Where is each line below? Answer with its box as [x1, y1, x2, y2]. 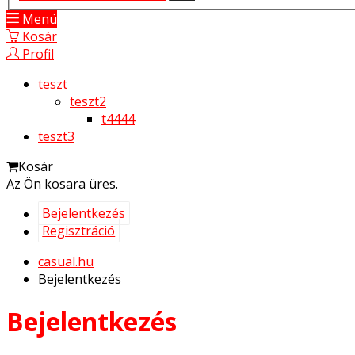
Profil [19, 44, 54, 63]
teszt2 [70, 92, 106, 110]
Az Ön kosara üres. [6, 174, 118, 193]
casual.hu [38, 252, 94, 270]
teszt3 [38, 127, 74, 145]
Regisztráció [42, 222, 116, 240]
